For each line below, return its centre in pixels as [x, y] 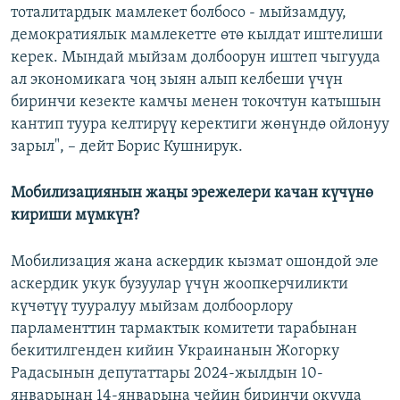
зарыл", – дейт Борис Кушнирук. [127, 147]
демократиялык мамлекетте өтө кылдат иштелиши [197, 36]
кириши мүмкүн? [75, 216]
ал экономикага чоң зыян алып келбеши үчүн [177, 80]
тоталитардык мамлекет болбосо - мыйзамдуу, [179, 13]
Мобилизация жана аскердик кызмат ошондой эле [195, 262]
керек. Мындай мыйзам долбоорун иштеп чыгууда [196, 58]
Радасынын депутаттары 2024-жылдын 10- [167, 374]
